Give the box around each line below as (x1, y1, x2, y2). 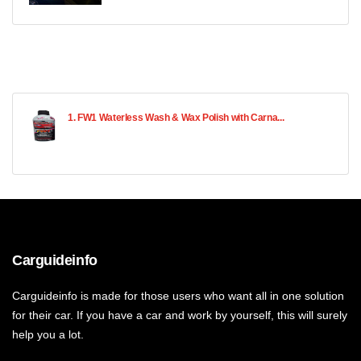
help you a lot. (12, 328, 84, 342)
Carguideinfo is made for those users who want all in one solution (12, 289, 344, 303)
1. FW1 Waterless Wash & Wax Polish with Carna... (68, 112, 284, 124)
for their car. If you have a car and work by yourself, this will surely (12, 309, 347, 322)
